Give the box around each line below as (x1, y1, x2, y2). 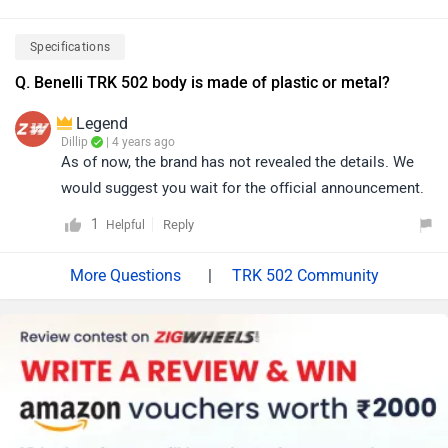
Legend (76, 114, 128, 133)
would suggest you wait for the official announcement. (61, 179, 424, 197)
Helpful (106, 218, 145, 232)
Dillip (61, 135, 88, 149)
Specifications (30, 40, 111, 54)
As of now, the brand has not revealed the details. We (61, 153, 414, 171)
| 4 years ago (103, 135, 175, 149)
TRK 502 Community (231, 266, 379, 285)
